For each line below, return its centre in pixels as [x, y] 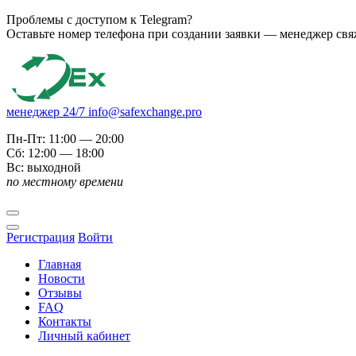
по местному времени [65, 182]
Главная [60, 264]
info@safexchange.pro [145, 112]
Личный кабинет [84, 336]
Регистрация [41, 237]
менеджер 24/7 [46, 112]
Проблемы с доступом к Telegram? [99, 19]
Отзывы [60, 293]
